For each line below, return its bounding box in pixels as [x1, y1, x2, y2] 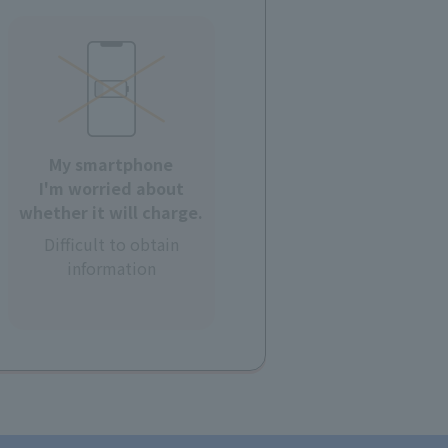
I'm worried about [38, 176, 184, 201]
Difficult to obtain [43, 232, 179, 257]
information [66, 256, 156, 281]
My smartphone [49, 152, 174, 177]
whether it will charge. [19, 200, 204, 225]
